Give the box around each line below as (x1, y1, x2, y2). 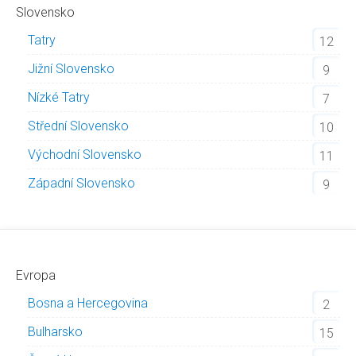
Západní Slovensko (28, 176, 135, 191)
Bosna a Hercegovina (28, 296, 148, 311)
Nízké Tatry (28, 90, 90, 105)
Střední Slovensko (28, 118, 129, 133)
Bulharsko (28, 324, 83, 339)
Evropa (16, 268, 56, 283)
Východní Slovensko (28, 147, 141, 162)
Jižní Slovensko (28, 61, 114, 76)
